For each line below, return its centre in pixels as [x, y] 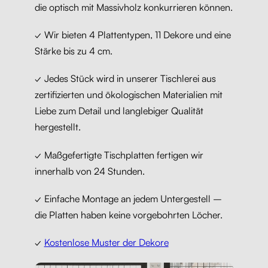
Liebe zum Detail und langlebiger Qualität [119, 111]
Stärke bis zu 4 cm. [73, 51]
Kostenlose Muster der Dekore [106, 243]
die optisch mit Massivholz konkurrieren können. [133, 7]
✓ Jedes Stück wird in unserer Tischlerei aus [125, 79]
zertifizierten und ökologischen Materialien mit [128, 95]
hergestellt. [57, 127]
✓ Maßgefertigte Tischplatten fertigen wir [119, 155]
